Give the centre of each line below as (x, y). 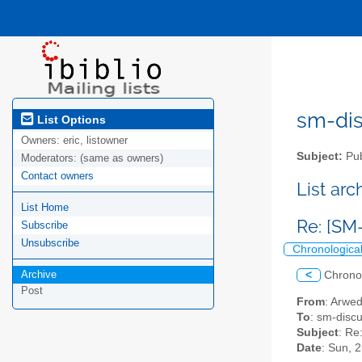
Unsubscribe (50, 243)
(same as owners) (122, 158)
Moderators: (51, 158)
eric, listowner (95, 141)
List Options (70, 119)
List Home (45, 208)
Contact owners (57, 176)
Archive (39, 275)
